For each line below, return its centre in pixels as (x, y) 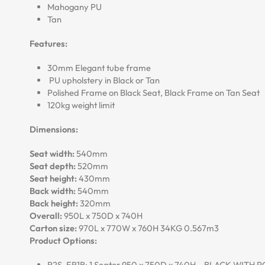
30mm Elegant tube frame (99, 68)
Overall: (46, 216)
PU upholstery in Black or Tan (104, 80)
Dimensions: (54, 129)
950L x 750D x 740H (102, 216)
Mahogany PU (75, 7)
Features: (49, 43)
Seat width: (52, 153)
